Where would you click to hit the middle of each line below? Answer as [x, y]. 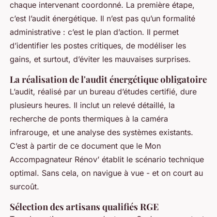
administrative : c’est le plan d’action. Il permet [94, 32]
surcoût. [24, 187]
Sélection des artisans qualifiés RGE [84, 207]
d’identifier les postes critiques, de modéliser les [98, 46]
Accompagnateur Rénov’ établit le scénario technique [107, 160]
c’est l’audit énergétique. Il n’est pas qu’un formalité [102, 19]
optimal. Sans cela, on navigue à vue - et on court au [106, 173]
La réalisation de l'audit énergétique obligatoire [108, 79]
